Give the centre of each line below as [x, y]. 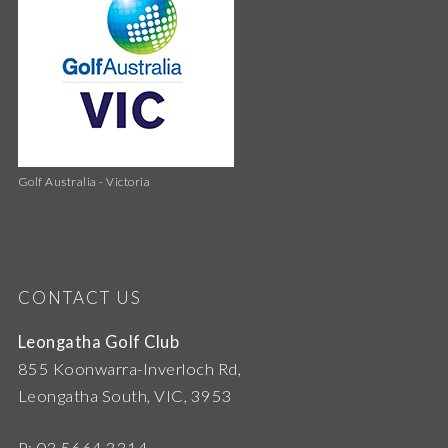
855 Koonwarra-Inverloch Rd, [129, 369]
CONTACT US [79, 298]
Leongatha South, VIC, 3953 [125, 396]
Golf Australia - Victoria [84, 182]
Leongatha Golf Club [98, 342]
